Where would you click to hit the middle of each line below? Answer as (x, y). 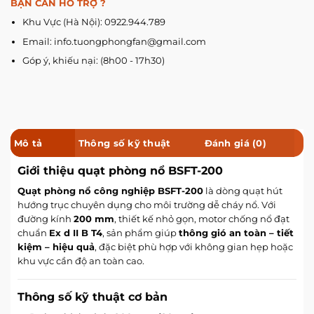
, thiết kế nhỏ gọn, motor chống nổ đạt (202, 218)
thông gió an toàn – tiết (236, 232)
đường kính (46, 218)
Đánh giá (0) (235, 143)
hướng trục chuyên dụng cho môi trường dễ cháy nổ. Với (147, 204)
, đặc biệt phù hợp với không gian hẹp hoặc (194, 246)
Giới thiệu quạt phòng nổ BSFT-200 (120, 170)
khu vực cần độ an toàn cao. (81, 260)
